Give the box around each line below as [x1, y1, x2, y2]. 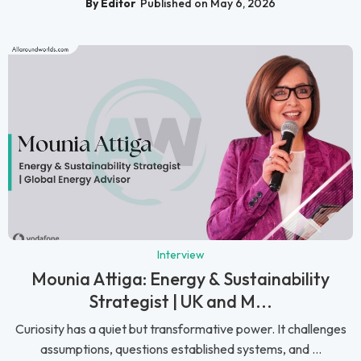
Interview [156, 247, 205, 262]
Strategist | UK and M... [89, 289, 272, 313]
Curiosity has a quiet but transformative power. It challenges [15, 320, 346, 337]
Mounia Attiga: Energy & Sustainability [31, 267, 330, 290]
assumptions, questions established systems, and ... [39, 340, 322, 357]
